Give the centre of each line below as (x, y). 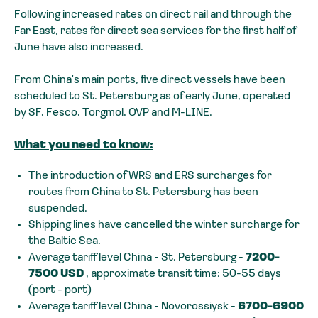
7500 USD (57, 274)
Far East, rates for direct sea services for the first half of (155, 32)
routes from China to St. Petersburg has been (143, 193)
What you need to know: (84, 146)
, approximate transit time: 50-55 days (183, 274)
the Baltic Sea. (65, 242)
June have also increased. (79, 48)
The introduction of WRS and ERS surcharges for (150, 176)
